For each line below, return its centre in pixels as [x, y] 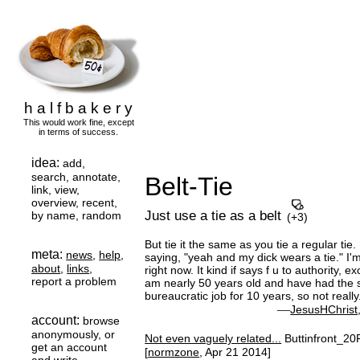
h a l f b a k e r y [79, 108]
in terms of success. [79, 132]
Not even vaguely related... [213, 339]
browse [102, 321]
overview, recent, [75, 203]
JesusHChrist [324, 310]
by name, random [77, 216]
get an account [70, 348]
